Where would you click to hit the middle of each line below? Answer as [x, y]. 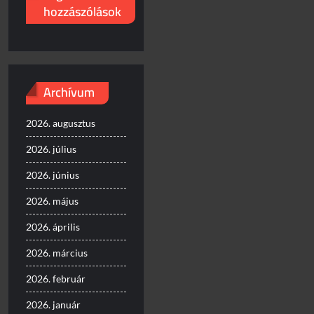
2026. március [57, 252]
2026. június [53, 175]
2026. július [52, 149]
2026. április [53, 226]
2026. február [56, 278]
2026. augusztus [61, 123]
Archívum [69, 93]
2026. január [54, 304]
